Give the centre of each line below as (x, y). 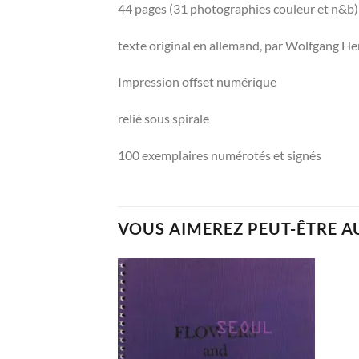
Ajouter (287, 302)
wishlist (287, 325)
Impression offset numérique (197, 82)
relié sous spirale (163, 119)
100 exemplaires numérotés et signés (220, 155)
